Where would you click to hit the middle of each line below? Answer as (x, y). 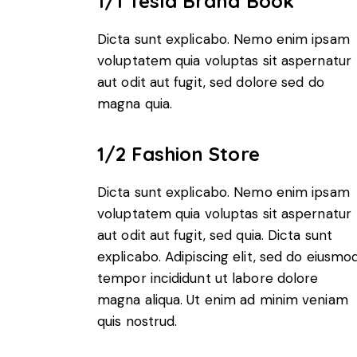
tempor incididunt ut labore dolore (208, 279)
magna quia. (135, 103)
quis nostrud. (137, 322)
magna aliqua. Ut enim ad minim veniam (223, 300)
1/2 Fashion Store (178, 154)
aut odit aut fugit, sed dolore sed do (211, 82)
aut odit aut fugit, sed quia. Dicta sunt (215, 235)
